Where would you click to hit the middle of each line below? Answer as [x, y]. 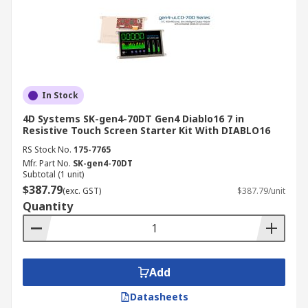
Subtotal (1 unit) [53, 174]
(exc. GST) [82, 191]
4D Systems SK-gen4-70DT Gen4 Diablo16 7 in [133, 119]
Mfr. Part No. [47, 163]
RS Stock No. [47, 150]
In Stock [60, 95]
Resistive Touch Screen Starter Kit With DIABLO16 [146, 130]
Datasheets [159, 297]
